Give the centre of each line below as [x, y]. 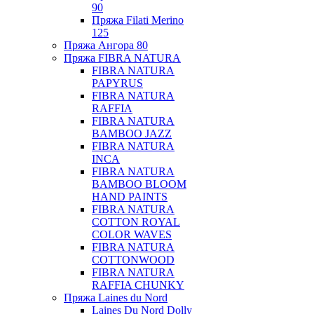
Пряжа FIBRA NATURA [122, 58]
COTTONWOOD [133, 260]
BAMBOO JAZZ [132, 134]
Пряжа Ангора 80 [106, 45]
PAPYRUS [117, 83]
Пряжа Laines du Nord [116, 298]
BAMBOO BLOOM [139, 184]
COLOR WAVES [132, 234]
